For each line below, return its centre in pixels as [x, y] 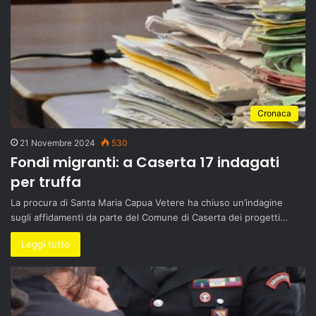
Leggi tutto [45, 244]
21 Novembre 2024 [57, 143]
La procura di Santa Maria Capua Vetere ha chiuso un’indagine [147, 202]
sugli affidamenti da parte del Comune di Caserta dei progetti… [149, 217]
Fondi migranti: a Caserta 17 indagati [145, 162]
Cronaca [274, 113]
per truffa [46, 182]
